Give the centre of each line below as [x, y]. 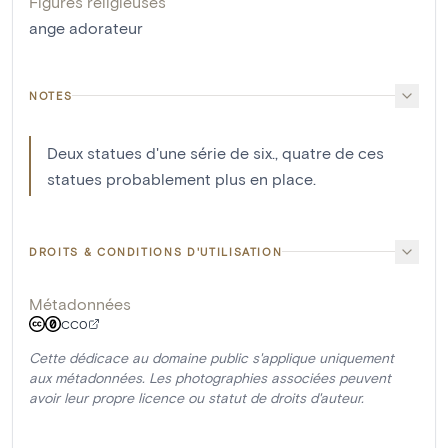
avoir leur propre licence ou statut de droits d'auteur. [196, 397]
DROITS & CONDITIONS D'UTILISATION [156, 251]
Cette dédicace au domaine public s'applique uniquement [211, 357]
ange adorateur [86, 27]
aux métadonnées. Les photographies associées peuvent [210, 377]
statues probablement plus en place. [181, 178]
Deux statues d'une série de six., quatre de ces [215, 152]
